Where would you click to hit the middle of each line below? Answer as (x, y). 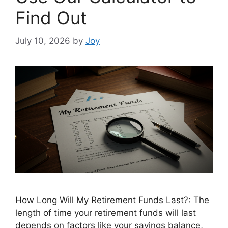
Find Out (51, 18)
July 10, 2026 (43, 40)
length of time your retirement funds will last (106, 213)
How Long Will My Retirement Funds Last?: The (112, 200)
